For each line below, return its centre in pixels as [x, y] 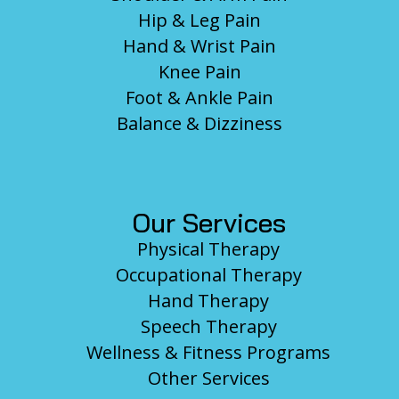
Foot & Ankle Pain [199, 98]
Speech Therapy [208, 327]
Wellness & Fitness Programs [208, 353]
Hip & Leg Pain [199, 20]
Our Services [208, 223]
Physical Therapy [208, 249]
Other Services [208, 379]
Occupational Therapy [208, 275]
